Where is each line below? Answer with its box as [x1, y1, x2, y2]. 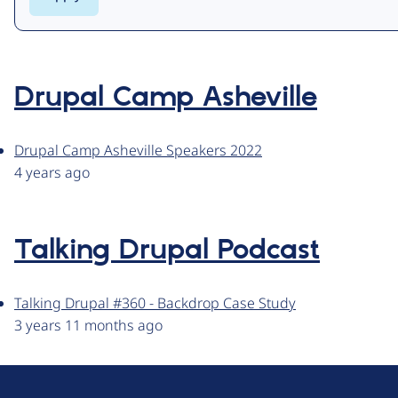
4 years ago [14, 163, 90, 183]
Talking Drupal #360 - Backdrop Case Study [14, 293, 296, 314]
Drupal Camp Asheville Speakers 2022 [14, 140, 262, 161]
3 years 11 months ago [14, 315, 163, 336]
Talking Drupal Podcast [14, 233, 320, 269]
